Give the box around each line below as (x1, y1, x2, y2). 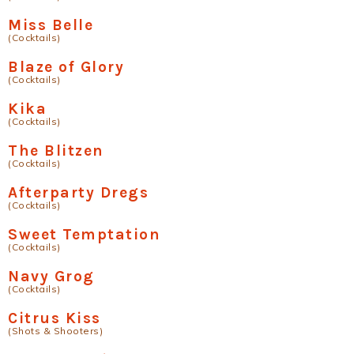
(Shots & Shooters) (8, 325, 103, 337)
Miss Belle (8, 16, 93, 34)
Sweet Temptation (8, 225, 160, 243)
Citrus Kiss (8, 309, 101, 327)
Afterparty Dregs (8, 183, 149, 201)
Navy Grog (8, 267, 95, 285)
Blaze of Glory (8, 58, 124, 76)
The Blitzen (8, 141, 104, 160)
